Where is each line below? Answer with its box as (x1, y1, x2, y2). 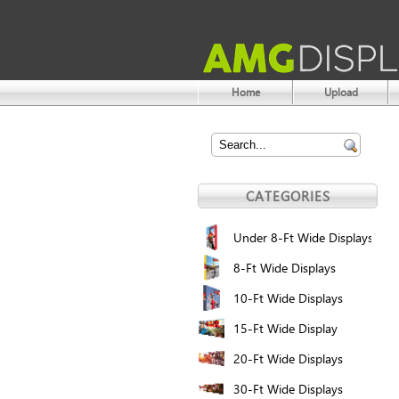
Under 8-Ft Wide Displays (233, 228, 373, 246)
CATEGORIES (245, 187, 330, 205)
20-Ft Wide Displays (233, 349, 343, 367)
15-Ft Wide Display (233, 319, 338, 337)
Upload (323, 85, 358, 99)
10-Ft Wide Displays (233, 289, 343, 306)
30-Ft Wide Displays (233, 379, 343, 397)
